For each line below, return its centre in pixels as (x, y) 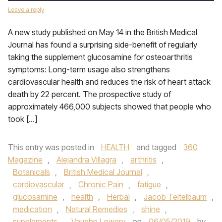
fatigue (149, 184)
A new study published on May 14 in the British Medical (103, 32)
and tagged (156, 147)
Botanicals (31, 172)
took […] (23, 119)
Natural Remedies (97, 209)
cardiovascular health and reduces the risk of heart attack (109, 82)
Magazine (25, 160)
